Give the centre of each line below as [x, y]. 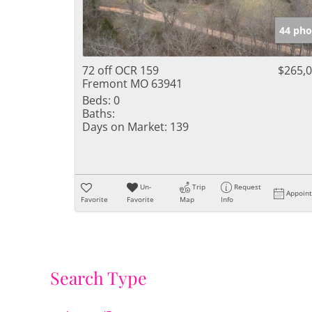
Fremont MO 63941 [132, 84]
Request [248, 187]
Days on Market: [125, 127]
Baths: [99, 114]
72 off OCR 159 [120, 70]
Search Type [99, 278]
